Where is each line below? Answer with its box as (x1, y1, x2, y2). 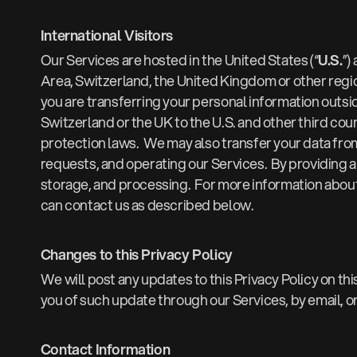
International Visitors (40, 25, 174, 46)
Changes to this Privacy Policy (40, 244, 233, 265)
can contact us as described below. (40, 194, 254, 216)
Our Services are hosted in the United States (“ (40, 49, 319, 71)
